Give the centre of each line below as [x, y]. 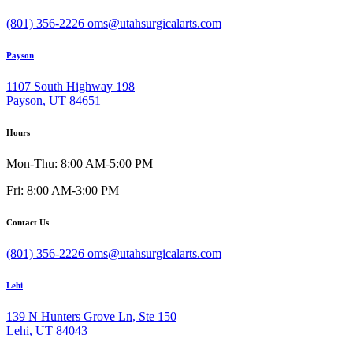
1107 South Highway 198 [71, 86]
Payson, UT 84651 [54, 100]
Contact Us [28, 222]
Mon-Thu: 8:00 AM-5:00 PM [80, 163]
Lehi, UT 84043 [47, 330]
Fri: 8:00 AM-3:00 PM [63, 190]
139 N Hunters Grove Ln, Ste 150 [91, 316]
